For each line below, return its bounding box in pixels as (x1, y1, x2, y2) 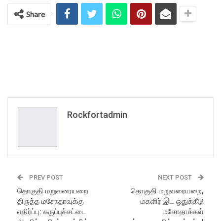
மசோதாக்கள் (163, 207, 204, 216)
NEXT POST (158, 173, 193, 181)
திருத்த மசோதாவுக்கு (17, 196, 84, 206)
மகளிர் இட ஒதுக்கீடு (141, 196, 204, 206)
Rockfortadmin (67, 109, 127, 120)
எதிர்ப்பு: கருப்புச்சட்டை (17, 207, 86, 216)
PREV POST (28, 173, 63, 181)
